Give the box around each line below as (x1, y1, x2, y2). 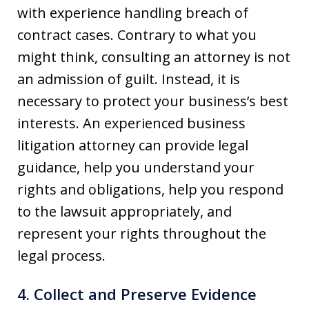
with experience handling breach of (17, 3, 248, 22)
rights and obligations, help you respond (17, 179, 283, 199)
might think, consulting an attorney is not (17, 47, 290, 66)
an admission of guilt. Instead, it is (17, 69, 240, 88)
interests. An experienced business (17, 113, 246, 132)
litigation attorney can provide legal (17, 135, 248, 154)
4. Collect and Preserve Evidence (17, 283, 257, 304)
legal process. (17, 246, 106, 265)
